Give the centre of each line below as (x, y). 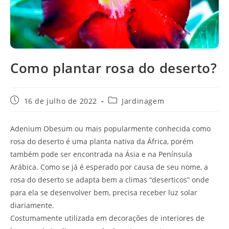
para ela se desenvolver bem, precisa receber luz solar (104, 192)
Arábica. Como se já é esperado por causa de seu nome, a (109, 167)
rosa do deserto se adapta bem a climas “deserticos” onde (110, 179)
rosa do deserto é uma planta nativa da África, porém (102, 141)
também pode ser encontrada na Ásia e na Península (101, 154)
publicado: (29, 111)
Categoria (125, 100)
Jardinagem (143, 101)
